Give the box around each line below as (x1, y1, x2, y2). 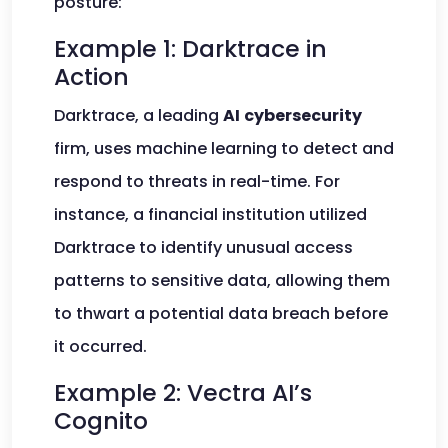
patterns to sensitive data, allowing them (54, 269, 390, 292)
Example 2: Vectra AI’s (54, 376, 312, 409)
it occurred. (54, 335, 147, 358)
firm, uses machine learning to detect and (54, 137, 394, 160)
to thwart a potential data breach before (54, 302, 388, 325)
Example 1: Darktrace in (54, 32, 327, 65)
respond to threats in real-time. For (54, 170, 340, 193)
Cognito (54, 404, 148, 437)
